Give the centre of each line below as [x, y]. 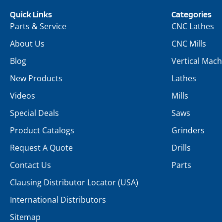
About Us [27, 44]
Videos [23, 96]
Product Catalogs [42, 131]
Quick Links [31, 14]
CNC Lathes [193, 27]
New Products [36, 79]
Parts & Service [38, 27]
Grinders [188, 131]
